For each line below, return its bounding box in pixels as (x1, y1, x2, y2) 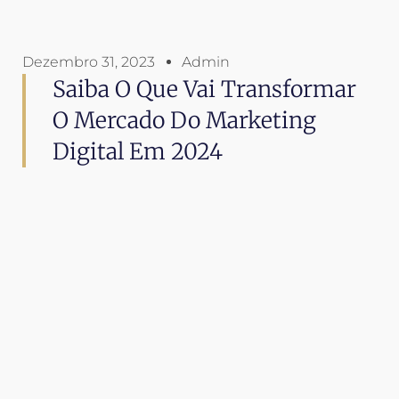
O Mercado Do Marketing (53, 105, 316, 134)
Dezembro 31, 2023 (22, 53, 155, 70)
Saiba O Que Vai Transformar (53, 74, 356, 103)
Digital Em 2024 (53, 136, 223, 166)
